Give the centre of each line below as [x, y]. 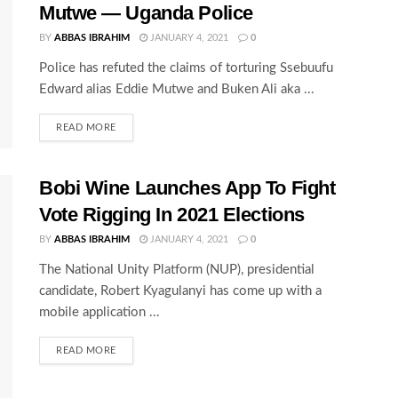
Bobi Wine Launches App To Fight [187, 188]
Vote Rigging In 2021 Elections [172, 215]
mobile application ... [99, 313]
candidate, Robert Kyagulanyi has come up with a [180, 291]
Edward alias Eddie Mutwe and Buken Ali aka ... [177, 89]
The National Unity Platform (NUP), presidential [177, 270]
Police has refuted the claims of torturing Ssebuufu [186, 68]
